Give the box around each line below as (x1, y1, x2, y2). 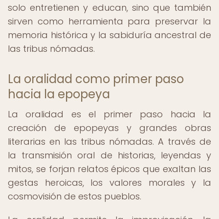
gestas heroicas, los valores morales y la (8, 176, 211, 189)
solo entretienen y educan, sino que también (8, 1, 211, 14)
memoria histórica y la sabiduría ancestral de (8, 29, 211, 41)
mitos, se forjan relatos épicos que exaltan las (8, 163, 211, 175)
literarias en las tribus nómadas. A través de (8, 135, 211, 148)
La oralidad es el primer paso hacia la (8, 108, 211, 120)
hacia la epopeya (8, 86, 110, 102)
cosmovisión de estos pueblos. (8, 190, 141, 202)
